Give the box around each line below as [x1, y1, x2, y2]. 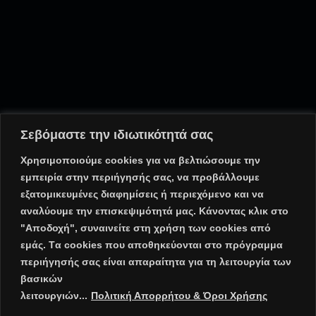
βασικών [20, 272, 63, 284]
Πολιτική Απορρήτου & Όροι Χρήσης [91, 289, 267, 301]
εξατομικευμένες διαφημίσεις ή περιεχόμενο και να [20, 188, 264, 200]
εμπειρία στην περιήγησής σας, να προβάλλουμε [20, 171, 260, 183]
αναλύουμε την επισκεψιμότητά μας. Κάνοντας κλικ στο [20, 205, 288, 217]
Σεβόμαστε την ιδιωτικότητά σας [20, 127, 213, 142]
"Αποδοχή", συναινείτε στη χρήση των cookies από [20, 221, 271, 233]
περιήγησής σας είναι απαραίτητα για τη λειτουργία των [20, 255, 291, 267]
